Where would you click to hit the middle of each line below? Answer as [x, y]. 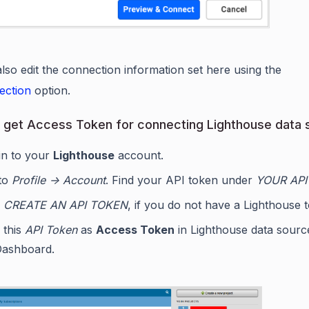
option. [51, 90]
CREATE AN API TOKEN [66, 205]
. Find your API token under [181, 180]
